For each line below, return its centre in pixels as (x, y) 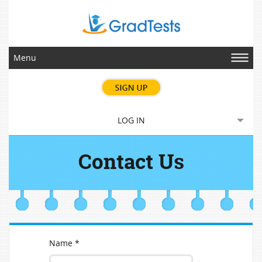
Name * (64, 243)
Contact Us (131, 162)
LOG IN (131, 120)
